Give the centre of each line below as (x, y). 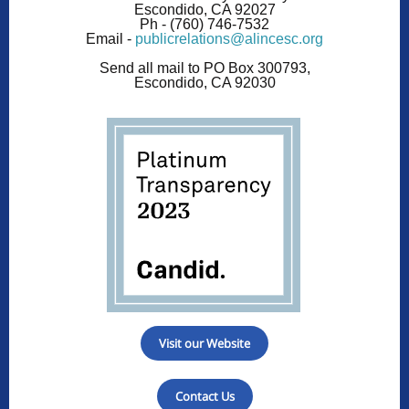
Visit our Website (204, 343)
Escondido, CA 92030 (204, 83)
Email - (110, 39)
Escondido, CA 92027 (204, 10)
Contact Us (204, 396)
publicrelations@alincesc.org (229, 39)
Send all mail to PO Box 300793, (204, 68)
